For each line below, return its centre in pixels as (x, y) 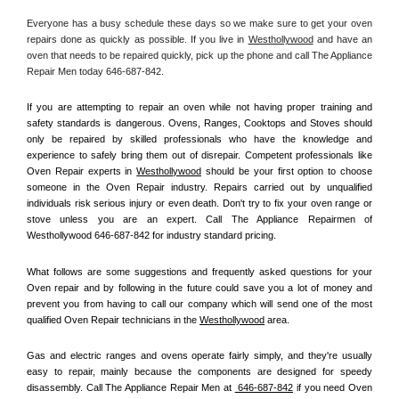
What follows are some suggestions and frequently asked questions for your (199, 271)
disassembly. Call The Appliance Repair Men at (131, 388)
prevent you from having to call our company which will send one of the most (199, 303)
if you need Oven (333, 388)
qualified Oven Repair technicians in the (113, 319)
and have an (343, 39)
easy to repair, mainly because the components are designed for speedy (199, 372)
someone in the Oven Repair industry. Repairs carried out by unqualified (199, 187)
